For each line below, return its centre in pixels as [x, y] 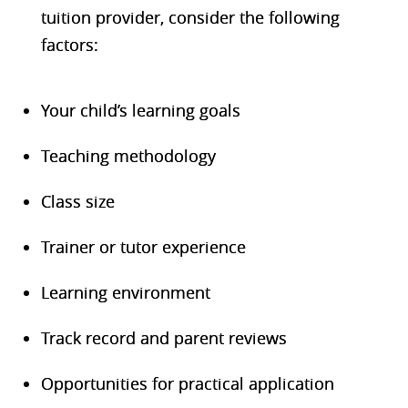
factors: [69, 44]
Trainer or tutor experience [143, 246]
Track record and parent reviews [163, 337]
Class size [77, 201]
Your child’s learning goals [140, 110]
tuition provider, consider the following [190, 17]
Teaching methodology [128, 155]
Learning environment [125, 292]
